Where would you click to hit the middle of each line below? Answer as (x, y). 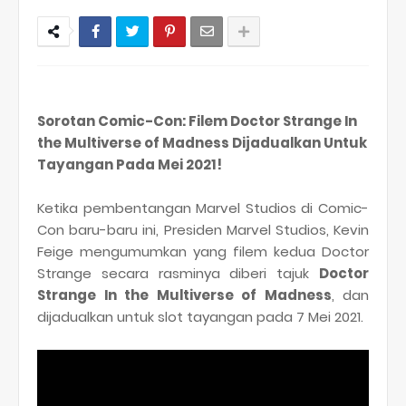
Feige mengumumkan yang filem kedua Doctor (203, 251)
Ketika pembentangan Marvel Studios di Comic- (203, 208)
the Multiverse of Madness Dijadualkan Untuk (202, 143)
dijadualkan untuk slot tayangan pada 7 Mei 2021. (200, 317)
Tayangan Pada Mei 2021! (130, 164)
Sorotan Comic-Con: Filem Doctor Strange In (197, 121)
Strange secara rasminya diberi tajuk (178, 273)
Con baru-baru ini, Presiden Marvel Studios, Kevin (203, 230)
